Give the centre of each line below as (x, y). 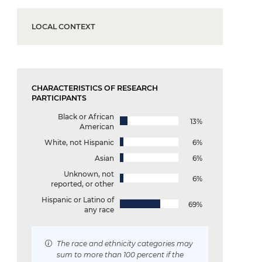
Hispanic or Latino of (78, 199)
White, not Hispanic (79, 142)
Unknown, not (89, 174)
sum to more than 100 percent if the (120, 254)
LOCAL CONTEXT (63, 26)
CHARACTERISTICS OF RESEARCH (95, 88)
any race (99, 209)
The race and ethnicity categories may (125, 243)
